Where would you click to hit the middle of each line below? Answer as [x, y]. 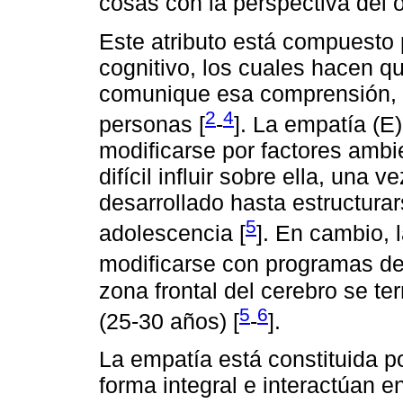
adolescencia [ [172, 233]
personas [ [152, 124]
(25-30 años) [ [169, 321]
